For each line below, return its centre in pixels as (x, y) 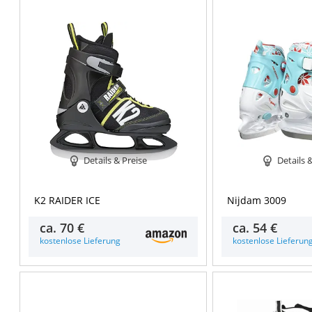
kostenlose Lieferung (80, 241)
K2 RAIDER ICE (67, 201)
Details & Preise (116, 160)
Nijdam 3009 (257, 201)
